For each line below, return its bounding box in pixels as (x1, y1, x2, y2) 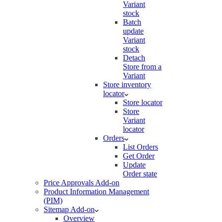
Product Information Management (44, 187, 149, 196)
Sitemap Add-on (44, 205, 95, 214)
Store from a (123, 62, 162, 71)
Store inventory (103, 80, 151, 89)
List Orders (123, 143, 158, 151)
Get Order (123, 152, 155, 160)
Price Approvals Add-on (44, 178, 119, 187)
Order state (123, 169, 157, 178)
